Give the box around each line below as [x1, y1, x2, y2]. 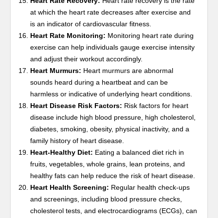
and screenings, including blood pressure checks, [30, 195, 182, 203]
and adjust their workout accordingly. [30, 54, 143, 63]
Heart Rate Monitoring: [30, 31, 106, 39]
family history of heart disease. [30, 136, 125, 145]
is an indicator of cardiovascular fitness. [30, 19, 152, 28]
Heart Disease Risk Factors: [30, 101, 123, 109]
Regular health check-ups [109, 183, 190, 191]
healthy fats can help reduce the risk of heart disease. [30, 171, 196, 180]
